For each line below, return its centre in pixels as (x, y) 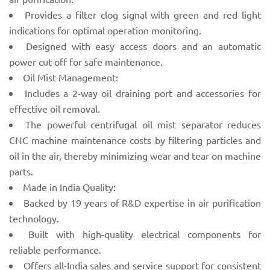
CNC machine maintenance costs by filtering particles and (135, 140)
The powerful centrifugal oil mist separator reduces (143, 124)
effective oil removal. (55, 109)
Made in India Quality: (69, 187)
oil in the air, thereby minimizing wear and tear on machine (135, 156)
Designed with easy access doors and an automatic (143, 46)
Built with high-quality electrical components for (145, 234)
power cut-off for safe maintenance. (86, 62)
